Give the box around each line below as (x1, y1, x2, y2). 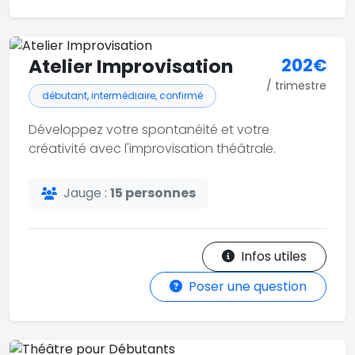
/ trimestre (266, 78, 326, 94)
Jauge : (63, 184, 110, 202)
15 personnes (110, 184, 196, 202)
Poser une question (189, 277, 307, 296)
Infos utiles (241, 247, 307, 265)
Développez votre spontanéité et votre (29, 120, 269, 139)
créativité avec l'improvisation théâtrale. (29, 139, 276, 158)
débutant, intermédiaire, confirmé (42, 89, 203, 102)
